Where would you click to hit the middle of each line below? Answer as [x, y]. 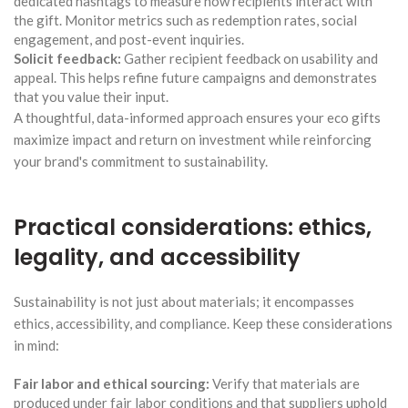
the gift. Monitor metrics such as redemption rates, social [185, 20]
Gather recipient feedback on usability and [250, 58]
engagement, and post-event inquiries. [129, 39]
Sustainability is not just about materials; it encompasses [184, 301]
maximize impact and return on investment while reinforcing [193, 139]
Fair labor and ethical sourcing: [112, 383]
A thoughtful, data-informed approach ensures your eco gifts [197, 117]
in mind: [36, 345]
